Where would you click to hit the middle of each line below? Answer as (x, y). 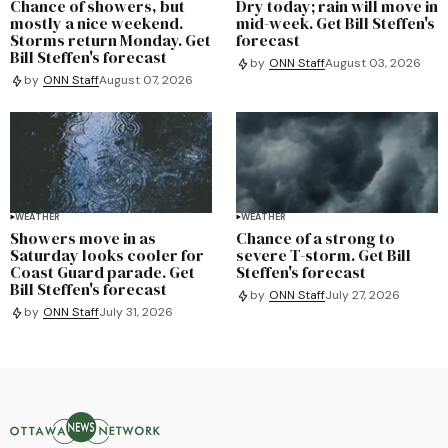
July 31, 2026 (136, 312)
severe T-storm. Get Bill (323, 254)
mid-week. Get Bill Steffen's (335, 22)
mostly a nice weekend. (96, 22)
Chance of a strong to (315, 237)
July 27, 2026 (362, 295)
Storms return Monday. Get (110, 39)
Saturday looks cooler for (107, 254)
